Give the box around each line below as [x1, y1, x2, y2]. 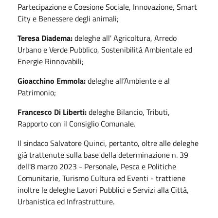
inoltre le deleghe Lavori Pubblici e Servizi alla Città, [18, 183, 189, 196]
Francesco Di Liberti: [18, 106, 87, 118]
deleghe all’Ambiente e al [86, 74, 170, 87]
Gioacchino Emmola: [18, 74, 86, 87]
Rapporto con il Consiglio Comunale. [18, 117, 135, 129]
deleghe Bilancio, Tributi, [87, 106, 170, 118]
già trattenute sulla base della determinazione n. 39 [18, 148, 188, 161]
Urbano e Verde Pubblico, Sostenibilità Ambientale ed [18, 43, 192, 55]
